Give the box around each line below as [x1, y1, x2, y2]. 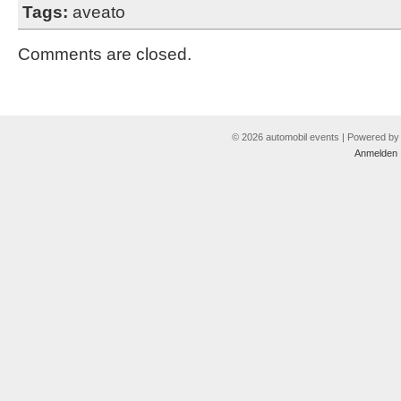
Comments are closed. [18, 45, 192, 64]
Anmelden [354, 148, 397, 158]
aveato [73, 3, 125, 21]
